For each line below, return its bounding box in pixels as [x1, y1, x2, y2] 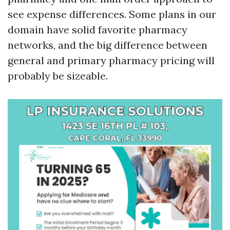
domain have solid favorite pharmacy [8, 23, 187, 36]
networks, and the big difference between [8, 39, 207, 51]
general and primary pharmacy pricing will [8, 54, 215, 67]
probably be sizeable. [8, 69, 108, 82]
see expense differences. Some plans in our [8, 8, 216, 21]
